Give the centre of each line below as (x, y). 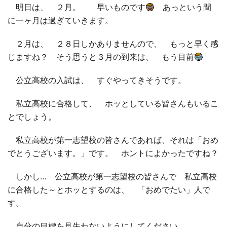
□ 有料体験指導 (47, 21)
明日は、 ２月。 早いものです (77, 7)
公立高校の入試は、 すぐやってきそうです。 (101, 80)
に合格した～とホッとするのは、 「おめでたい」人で (109, 189)
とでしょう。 (36, 116)
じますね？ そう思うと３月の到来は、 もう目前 (101, 56)
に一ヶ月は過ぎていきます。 (64, 20)
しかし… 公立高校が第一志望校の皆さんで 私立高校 (112, 176)
